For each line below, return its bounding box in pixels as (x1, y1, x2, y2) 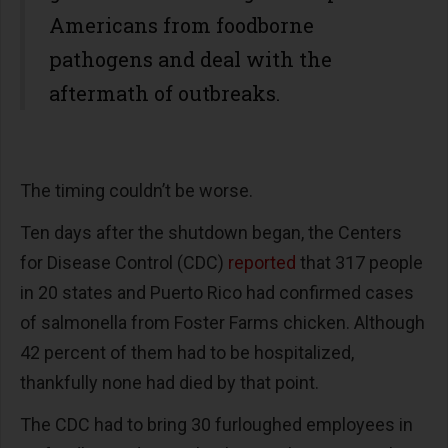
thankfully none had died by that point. (20, 372, 323, 393)
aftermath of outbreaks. (49, 80, 285, 106)
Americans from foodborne (49, 12, 314, 38)
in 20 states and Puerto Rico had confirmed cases (20, 282, 414, 303)
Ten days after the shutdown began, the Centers (20, 222, 402, 243)
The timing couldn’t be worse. (20, 180, 257, 201)
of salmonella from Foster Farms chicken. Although (20, 312, 425, 333)
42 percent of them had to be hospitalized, (20, 342, 354, 363)
